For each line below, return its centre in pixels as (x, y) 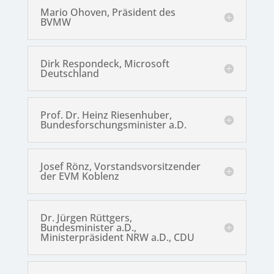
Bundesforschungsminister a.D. (113, 125)
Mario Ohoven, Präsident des (108, 13)
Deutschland (69, 74)
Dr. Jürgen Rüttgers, (86, 218)
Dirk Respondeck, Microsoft (105, 64)
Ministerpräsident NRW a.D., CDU (117, 238)
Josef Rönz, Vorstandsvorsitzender (120, 167)
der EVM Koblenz (80, 176)
